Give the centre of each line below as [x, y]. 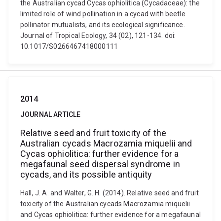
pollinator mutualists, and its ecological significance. [103, 25]
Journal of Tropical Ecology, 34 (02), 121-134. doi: [98, 36]
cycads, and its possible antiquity [86, 174]
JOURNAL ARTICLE [51, 114]
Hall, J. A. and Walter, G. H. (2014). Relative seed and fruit [110, 193]
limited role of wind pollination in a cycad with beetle [103, 14]
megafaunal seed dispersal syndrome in [100, 164]
